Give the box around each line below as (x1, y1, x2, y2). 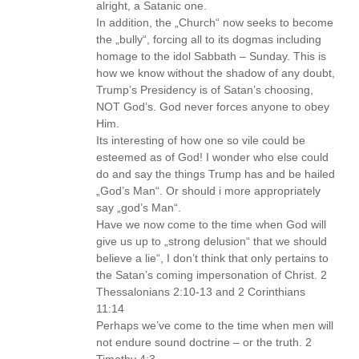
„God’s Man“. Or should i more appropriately (96, 184, 321, 197)
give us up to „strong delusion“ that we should (96, 235, 327, 248)
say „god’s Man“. (96, 201, 181, 214)
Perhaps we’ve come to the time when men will (96, 319, 333, 332)
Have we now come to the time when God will (96, 218, 326, 231)
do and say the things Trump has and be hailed (96, 167, 335, 180)
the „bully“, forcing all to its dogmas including (96, 33, 321, 46)
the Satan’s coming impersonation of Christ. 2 (96, 268, 327, 281)
